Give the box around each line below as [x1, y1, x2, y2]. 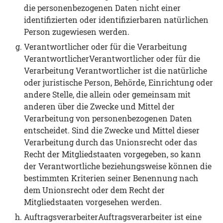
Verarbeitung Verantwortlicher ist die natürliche [24, 65, 207, 76]
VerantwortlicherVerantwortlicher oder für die [24, 53, 200, 64]
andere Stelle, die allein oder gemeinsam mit [24, 89, 191, 100]
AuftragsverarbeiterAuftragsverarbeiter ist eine [24, 211, 202, 222]
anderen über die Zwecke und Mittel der [24, 101, 175, 111]
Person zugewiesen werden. [24, 26, 129, 37]
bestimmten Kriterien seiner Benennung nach [24, 172, 198, 183]
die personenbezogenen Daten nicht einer [24, 2, 181, 13]
